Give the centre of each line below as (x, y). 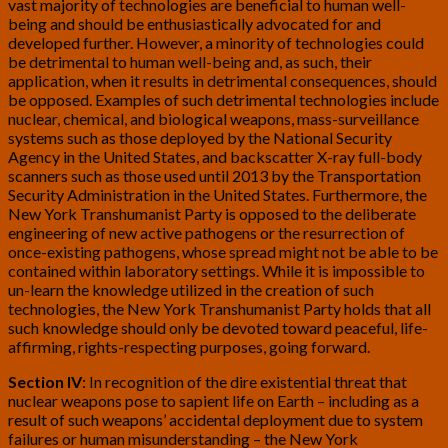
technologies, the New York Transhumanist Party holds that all (219, 309)
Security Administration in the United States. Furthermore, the (217, 195)
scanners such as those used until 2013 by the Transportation (214, 176)
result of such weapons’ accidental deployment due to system (215, 420)
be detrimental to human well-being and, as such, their (190, 62)
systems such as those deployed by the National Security (200, 138)
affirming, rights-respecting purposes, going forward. (189, 347)
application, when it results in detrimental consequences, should (222, 81)
